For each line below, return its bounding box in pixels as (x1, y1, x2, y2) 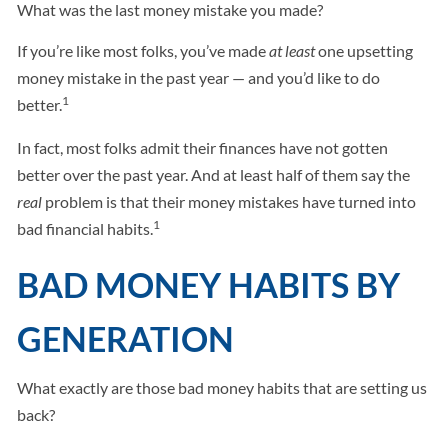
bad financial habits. (17, 219, 154, 239)
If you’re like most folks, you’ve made (17, 41, 270, 61)
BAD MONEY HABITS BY (17, 264, 401, 306)
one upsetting (315, 41, 414, 61)
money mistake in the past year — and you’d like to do (17, 68, 381, 88)
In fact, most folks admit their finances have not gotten (17, 138, 389, 158)
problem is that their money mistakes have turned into (42, 192, 417, 212)
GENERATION (17, 318, 235, 360)
